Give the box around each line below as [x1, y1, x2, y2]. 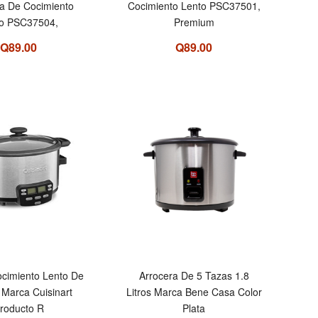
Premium [173, 15, 214, 30]
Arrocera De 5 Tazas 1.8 [138, 268, 249, 283]
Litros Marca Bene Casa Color [126, 285, 262, 300]
